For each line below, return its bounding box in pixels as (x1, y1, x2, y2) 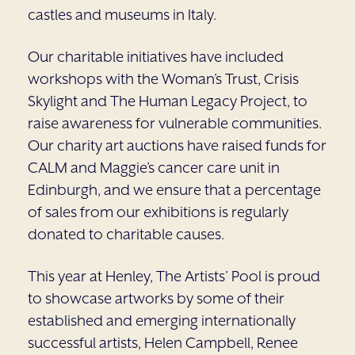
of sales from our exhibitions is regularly (28, 202, 288, 221)
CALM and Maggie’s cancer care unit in (28, 158, 280, 177)
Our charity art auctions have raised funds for (28, 136, 326, 155)
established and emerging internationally (28, 311, 296, 330)
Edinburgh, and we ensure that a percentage (28, 180, 321, 199)
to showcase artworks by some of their (28, 288, 284, 307)
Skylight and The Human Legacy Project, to (28, 91, 307, 110)
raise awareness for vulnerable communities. (28, 113, 322, 132)
